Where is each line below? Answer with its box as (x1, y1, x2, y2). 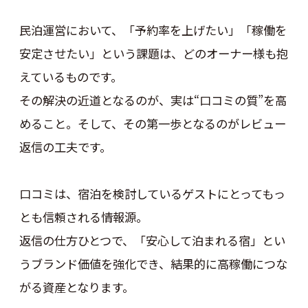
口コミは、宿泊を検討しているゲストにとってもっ (19, 185, 285, 203)
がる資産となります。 (19, 278, 134, 296)
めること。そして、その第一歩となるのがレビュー (19, 115, 286, 133)
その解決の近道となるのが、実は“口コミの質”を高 (19, 91, 287, 109)
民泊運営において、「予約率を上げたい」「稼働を (19, 21, 287, 39)
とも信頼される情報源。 (19, 208, 148, 226)
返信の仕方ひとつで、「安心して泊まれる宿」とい (19, 232, 285, 250)
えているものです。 (19, 68, 122, 86)
